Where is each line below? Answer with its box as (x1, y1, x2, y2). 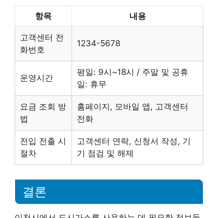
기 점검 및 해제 (77, 148, 134, 158)
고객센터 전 (20, 32, 64, 42)
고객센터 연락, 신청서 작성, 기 (77, 136, 191, 146)
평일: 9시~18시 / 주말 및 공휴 (77, 67, 188, 77)
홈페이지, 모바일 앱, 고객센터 (77, 101, 188, 111)
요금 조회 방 (20, 101, 66, 111)
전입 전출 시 (20, 136, 66, 146)
